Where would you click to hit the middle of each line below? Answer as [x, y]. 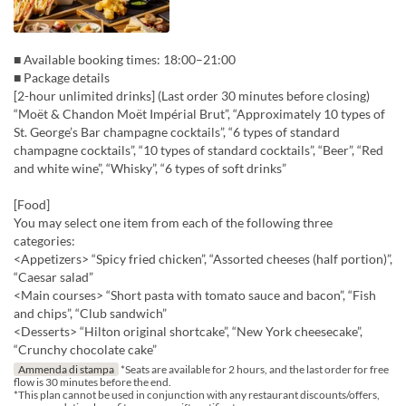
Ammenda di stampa [66, 370]
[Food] [32, 205]
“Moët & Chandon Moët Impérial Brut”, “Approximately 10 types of [199, 114]
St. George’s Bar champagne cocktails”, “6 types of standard [177, 132]
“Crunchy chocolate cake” [85, 350]
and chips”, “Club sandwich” [90, 314]
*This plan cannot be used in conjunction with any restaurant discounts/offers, [197, 395]
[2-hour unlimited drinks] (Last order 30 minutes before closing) [192, 96]
